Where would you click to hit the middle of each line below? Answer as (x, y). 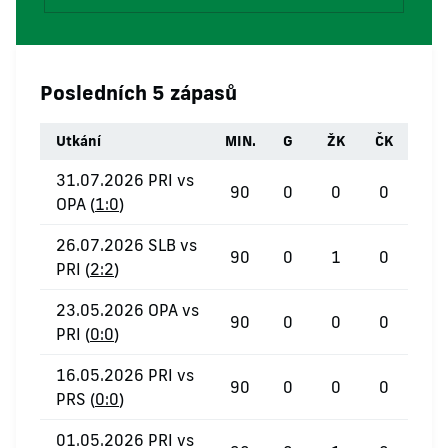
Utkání (78, 141)
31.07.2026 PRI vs (125, 180)
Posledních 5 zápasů (138, 92)
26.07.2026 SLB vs (126, 245)
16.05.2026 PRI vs (125, 375)
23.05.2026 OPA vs (127, 310)
